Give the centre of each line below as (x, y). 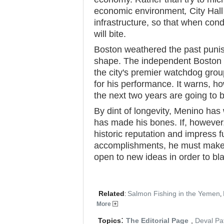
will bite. (110, 34)
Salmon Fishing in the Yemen (174, 193)
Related (110, 193)
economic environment (139, 11)
